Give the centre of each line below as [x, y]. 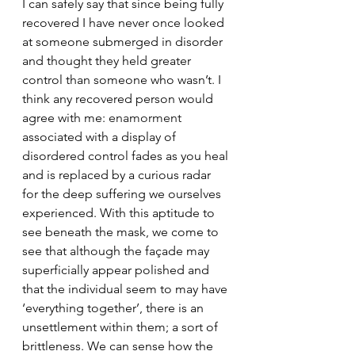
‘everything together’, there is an [115, 308]
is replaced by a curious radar [130, 175]
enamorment [145, 118]
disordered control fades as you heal [127, 156]
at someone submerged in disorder [124, 42]
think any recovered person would [119, 99]
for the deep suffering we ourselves [123, 194]
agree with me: [65, 118]
